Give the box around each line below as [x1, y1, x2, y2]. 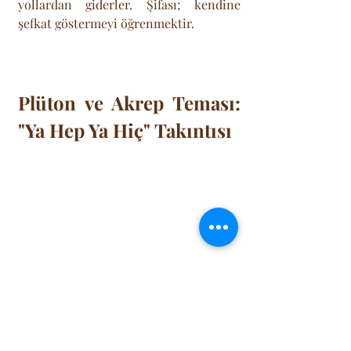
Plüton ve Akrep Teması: [18, 89, 241, 115]
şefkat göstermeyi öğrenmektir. [18, 14, 194, 31]
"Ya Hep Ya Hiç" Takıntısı [18, 117, 232, 143]
